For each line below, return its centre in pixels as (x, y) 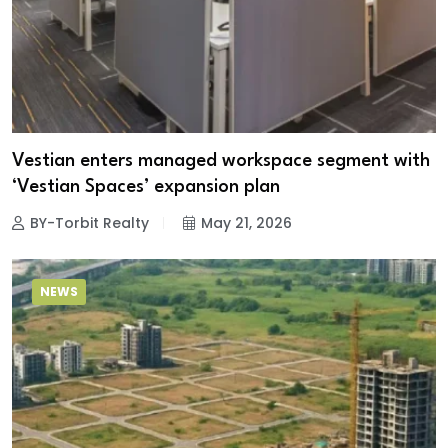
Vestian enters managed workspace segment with (221, 160)
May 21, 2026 (246, 222)
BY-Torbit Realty (89, 222)
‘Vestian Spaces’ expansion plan (146, 186)
